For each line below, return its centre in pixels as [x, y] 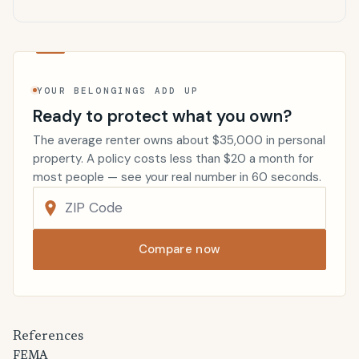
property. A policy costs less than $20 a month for [173, 159]
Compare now [179, 250]
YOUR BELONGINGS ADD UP [118, 90]
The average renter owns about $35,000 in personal [179, 141]
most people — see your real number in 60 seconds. [177, 177]
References [48, 337]
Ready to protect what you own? [162, 116]
